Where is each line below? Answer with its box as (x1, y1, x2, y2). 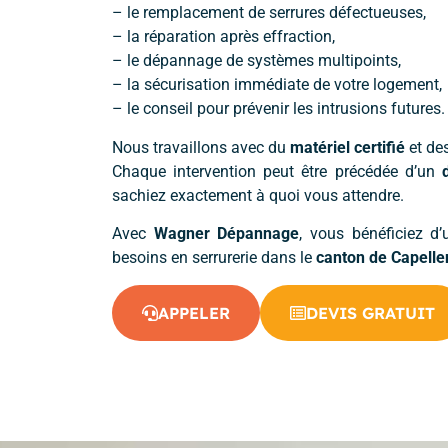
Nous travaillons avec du (112, 137, 290, 157)
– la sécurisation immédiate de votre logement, (112, 75, 442, 95)
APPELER (158, 302, 230, 323)
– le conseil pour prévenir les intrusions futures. (112, 99, 445, 119)
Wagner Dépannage (153, 224, 300, 244)
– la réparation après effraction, (112, 27, 335, 47)
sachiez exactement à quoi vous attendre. (112, 185, 404, 205)
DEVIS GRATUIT (306, 302, 435, 323)
